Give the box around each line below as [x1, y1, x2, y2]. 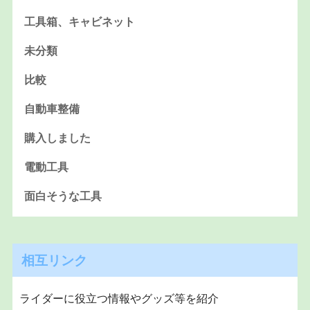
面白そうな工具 [24, 190, 102, 202]
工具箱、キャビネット [24, 15, 135, 28]
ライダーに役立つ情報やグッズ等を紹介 [19, 292, 219, 304]
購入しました [24, 131, 91, 144]
